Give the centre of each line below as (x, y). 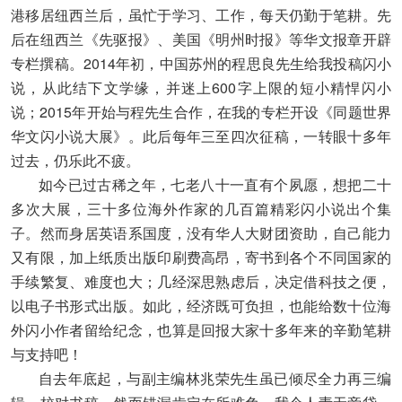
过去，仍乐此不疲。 (75, 160)
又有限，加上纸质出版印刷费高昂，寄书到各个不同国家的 (201, 257)
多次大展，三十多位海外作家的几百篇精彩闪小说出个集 (201, 208)
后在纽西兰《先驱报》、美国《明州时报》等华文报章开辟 (201, 39)
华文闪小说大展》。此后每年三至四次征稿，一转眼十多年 (201, 135)
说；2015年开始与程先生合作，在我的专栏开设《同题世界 (201, 111)
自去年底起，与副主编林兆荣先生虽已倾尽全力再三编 (201, 378)
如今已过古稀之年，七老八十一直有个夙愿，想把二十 (201, 184)
